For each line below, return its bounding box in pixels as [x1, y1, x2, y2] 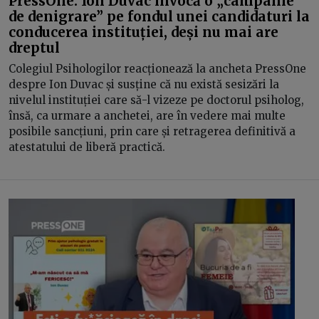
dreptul [9, 38, 60, 56]
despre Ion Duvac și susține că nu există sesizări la [9, 78, 279, 91]
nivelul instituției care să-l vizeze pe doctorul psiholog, [9, 93, 304, 107]
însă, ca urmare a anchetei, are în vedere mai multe [9, 109, 286, 122]
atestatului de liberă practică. [9, 140, 165, 154]
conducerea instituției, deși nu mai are [9, 23, 278, 41]
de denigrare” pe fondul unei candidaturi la [9, 7, 310, 25]
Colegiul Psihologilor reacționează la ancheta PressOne [9, 62, 306, 75]
